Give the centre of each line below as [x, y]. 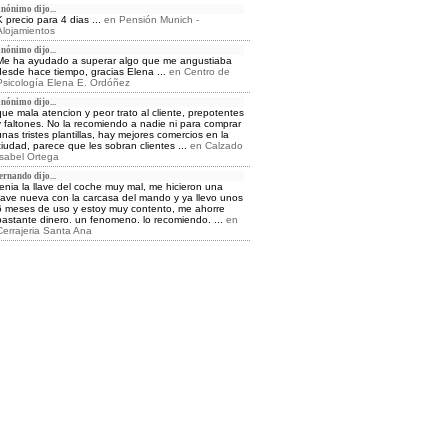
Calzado [223, 145]
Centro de [206, 71]
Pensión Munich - [158, 19]
